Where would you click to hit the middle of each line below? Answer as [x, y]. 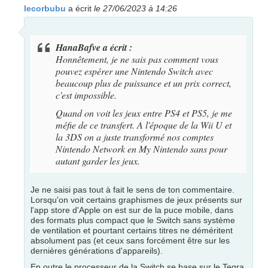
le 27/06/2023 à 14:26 [135, 8]
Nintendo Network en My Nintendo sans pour [141, 149]
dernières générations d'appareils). [97, 251]
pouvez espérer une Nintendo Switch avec [134, 71]
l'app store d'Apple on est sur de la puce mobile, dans [132, 210]
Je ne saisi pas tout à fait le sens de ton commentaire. [133, 190]
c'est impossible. [86, 95]
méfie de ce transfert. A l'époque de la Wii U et [144, 125]
